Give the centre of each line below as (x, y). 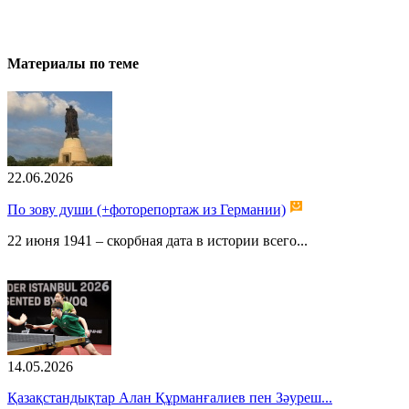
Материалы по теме (73, 64)
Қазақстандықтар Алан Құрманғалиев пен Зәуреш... (170, 398)
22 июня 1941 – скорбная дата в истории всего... (157, 241)
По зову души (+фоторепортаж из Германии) (147, 210)
